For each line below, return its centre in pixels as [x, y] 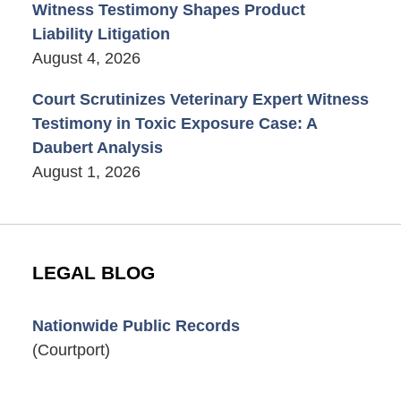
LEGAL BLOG [93, 273]
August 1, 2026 [86, 171]
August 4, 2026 [86, 59]
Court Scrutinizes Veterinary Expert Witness [200, 99]
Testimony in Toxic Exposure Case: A [174, 123]
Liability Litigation [101, 34]
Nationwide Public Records [136, 326]
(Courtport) [71, 350]
